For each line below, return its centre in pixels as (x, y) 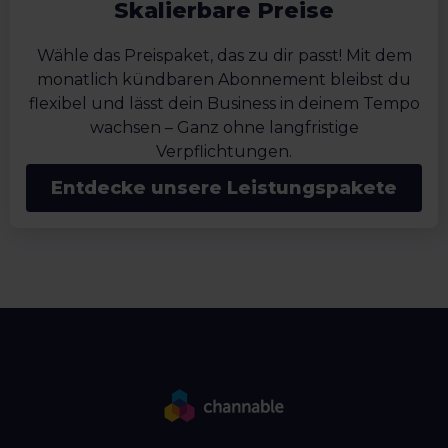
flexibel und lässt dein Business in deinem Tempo (224, 104)
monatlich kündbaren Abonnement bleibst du (224, 80)
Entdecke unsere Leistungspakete (224, 188)
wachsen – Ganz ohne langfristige (224, 128)
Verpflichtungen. (224, 152)
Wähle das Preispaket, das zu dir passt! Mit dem (224, 56)
